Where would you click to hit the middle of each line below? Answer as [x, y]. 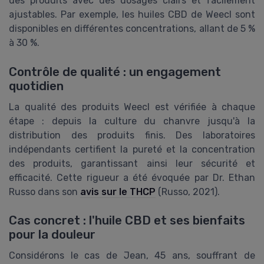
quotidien [36, 86]
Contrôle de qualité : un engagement [115, 72]
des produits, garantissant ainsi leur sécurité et [132, 163]
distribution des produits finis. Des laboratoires [132, 135]
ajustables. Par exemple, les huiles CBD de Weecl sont [132, 15]
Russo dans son [44, 192]
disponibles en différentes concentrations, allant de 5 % [132, 29]
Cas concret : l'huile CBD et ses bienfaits [127, 220]
